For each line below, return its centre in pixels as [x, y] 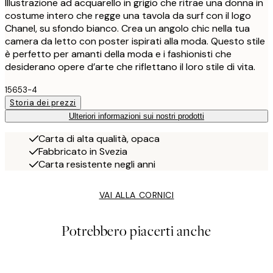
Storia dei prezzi [43, 102]
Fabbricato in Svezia [83, 151]
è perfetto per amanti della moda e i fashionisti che [118, 54]
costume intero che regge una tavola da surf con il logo [128, 15]
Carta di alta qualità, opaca [99, 138]
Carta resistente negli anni [97, 164]
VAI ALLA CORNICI [136, 195]
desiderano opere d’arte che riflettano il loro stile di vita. [130, 66]
